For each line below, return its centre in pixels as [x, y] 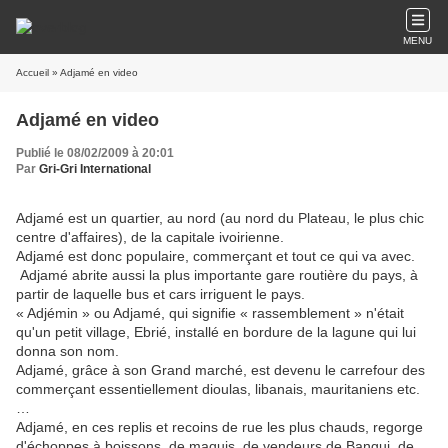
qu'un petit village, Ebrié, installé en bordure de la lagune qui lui [216, 332]
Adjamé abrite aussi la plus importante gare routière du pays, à [217, 275]
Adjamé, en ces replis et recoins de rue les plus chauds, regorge [219, 427]
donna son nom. [67, 351]
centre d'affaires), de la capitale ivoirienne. [150, 237]
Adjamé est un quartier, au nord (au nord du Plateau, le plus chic [220, 218]
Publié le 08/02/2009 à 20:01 [95, 153]
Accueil [32, 72]
